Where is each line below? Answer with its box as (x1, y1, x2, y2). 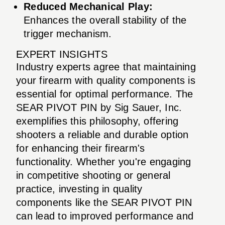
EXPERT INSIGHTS (16, 48, 107, 60)
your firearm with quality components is (16, 74, 195, 86)
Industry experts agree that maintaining (16, 61, 196, 72)
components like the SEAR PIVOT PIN (16, 196, 192, 208)
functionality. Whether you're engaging (16, 156, 191, 167)
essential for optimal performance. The (16, 88, 193, 99)
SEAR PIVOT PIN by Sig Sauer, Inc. (16, 101, 182, 113)
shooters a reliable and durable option (16, 129, 189, 140)
